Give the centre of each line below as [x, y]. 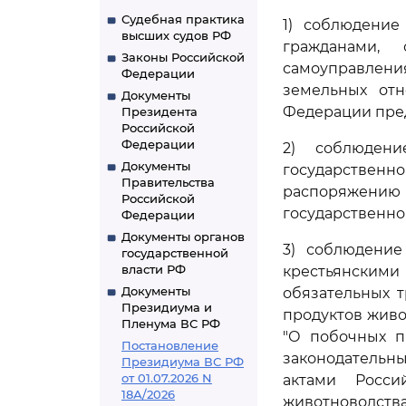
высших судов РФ [176, 35]
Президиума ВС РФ [183, 362]
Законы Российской [183, 57]
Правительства [168, 182]
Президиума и [167, 307]
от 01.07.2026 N [167, 378]
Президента [159, 111]
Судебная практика [183, 19]
